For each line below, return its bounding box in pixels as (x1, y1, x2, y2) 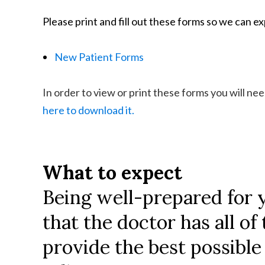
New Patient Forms (54, 50, 144, 63)
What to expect (43, 160, 182, 185)
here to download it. (43, 104, 134, 117)
